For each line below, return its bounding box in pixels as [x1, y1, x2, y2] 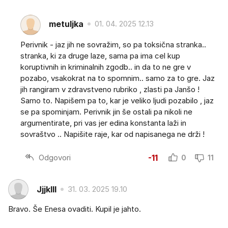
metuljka [49, 18, 83, 29]
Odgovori [39, 152, 71, 162]
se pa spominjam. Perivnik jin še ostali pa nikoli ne [20, 107, 192, 117]
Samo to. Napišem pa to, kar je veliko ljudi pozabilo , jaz [20, 96, 214, 106]
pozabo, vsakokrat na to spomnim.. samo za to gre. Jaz [20, 73, 215, 83]
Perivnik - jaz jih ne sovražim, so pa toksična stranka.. [20, 40, 206, 50]
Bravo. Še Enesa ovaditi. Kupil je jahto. [8, 204, 141, 214]
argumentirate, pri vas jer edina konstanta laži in [20, 118, 186, 128]
